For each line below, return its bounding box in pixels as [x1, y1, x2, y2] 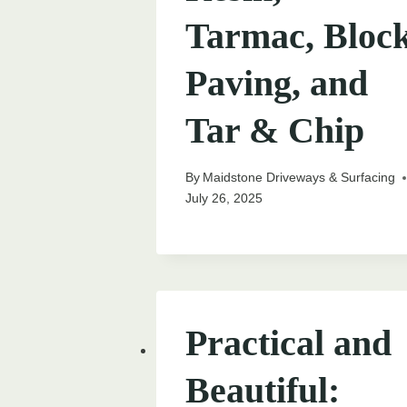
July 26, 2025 [185, 191, 263, 206]
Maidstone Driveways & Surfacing [203, 170, 396, 185]
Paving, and [185, 62, 368, 104]
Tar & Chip [185, 109, 364, 151]
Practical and [185, 323, 392, 364]
